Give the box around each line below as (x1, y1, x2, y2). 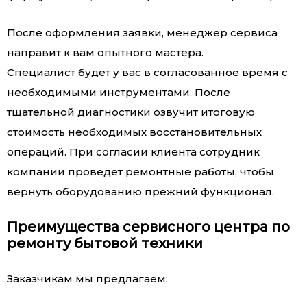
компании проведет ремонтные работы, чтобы (7, 165, 274, 179)
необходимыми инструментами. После (7, 86, 230, 99)
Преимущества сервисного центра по (7, 219, 290, 236)
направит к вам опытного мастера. (7, 46, 204, 60)
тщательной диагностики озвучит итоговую (7, 106, 255, 119)
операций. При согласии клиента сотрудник (7, 145, 260, 159)
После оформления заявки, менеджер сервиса (7, 26, 278, 40)
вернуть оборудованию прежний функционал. (7, 185, 274, 199)
